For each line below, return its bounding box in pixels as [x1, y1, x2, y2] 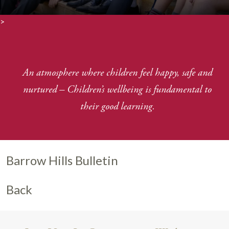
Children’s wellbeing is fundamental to [67, 83, 212, 96]
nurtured [23, 83, 57, 96]
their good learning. [80, 100, 155, 113]
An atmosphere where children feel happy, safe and [22, 66, 213, 79]
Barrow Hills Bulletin [6, 153, 118, 168]
